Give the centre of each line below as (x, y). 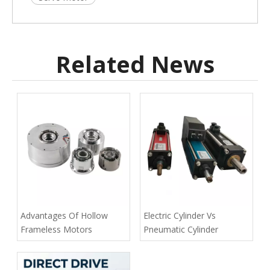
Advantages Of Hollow (64, 215)
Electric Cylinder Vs (180, 215)
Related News (135, 64)
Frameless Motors (56, 229)
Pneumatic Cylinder (181, 229)
